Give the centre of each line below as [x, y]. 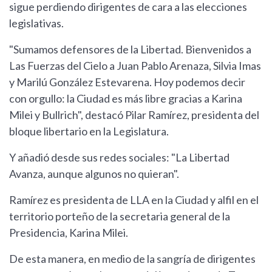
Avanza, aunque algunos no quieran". [94, 174]
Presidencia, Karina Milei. [69, 233]
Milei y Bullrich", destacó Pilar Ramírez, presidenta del [134, 115]
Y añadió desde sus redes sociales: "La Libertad [119, 158]
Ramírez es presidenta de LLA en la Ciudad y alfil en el [134, 200]
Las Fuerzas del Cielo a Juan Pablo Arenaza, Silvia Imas [135, 66]
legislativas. [36, 23]
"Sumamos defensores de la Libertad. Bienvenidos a [130, 49]
